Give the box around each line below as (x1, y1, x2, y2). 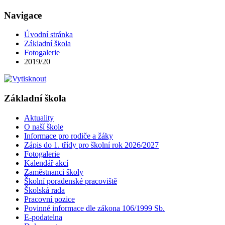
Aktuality (24, 113, 54, 122)
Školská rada (24, 185, 65, 194)
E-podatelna (24, 212, 62, 221)
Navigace (4, 10, 42, 21)
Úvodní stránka (24, 30, 73, 39)
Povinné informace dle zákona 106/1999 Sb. (24, 203, 165, 212)
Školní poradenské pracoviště (24, 176, 117, 185)
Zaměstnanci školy (24, 167, 83, 176)
